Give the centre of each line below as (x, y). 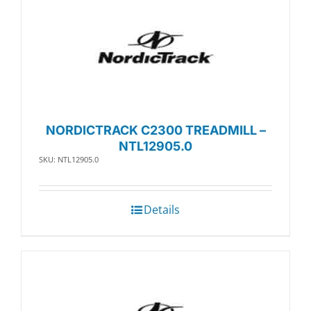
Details (162, 210)
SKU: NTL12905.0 (69, 160)
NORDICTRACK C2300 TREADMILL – (155, 131)
